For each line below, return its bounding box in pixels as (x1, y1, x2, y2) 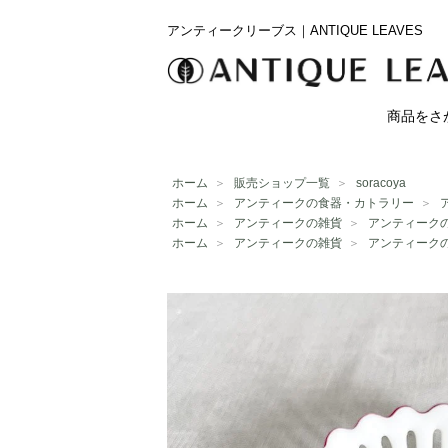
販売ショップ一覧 (234, 176, 330, 190)
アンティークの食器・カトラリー (234, 196, 414, 210)
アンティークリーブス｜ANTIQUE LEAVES (167, 23, 423, 38)
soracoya (356, 176, 406, 190)
